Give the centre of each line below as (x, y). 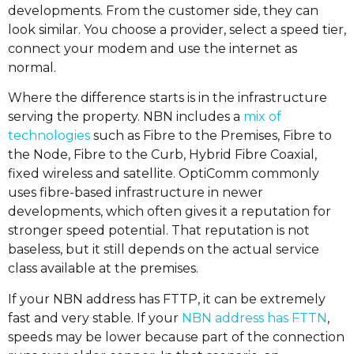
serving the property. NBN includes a (126, 117)
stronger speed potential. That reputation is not (159, 231)
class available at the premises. (103, 269)
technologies (49, 136)
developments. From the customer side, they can (163, 11)
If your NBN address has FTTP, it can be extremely (167, 299)
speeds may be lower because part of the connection (176, 337)
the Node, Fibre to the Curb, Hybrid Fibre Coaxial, (162, 155)
